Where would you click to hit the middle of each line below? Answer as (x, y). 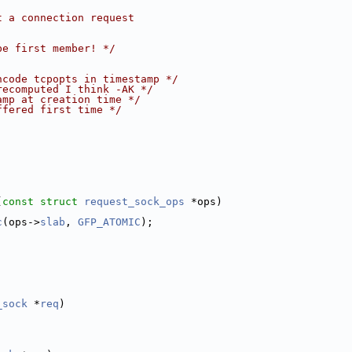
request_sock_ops (134, 202)
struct (59, 202)
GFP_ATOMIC (109, 222)
